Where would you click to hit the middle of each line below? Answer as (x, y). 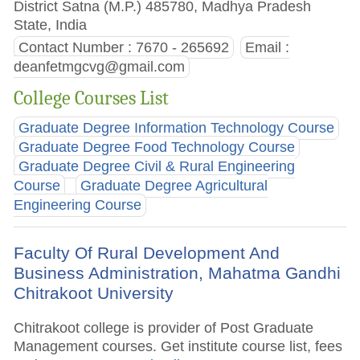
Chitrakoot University (94, 292)
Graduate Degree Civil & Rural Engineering (157, 167)
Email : (267, 48)
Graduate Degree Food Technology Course (157, 147)
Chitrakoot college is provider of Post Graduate (164, 327)
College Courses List (92, 98)
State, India (51, 25)
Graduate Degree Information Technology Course (177, 128)
